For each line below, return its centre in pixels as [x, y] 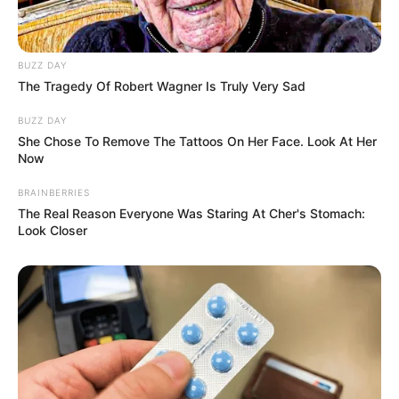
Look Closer [53, 231]
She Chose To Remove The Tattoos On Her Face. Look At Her [197, 142]
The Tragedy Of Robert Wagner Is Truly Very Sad [162, 86]
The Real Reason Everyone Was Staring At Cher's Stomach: [191, 214]
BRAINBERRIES [54, 193]
